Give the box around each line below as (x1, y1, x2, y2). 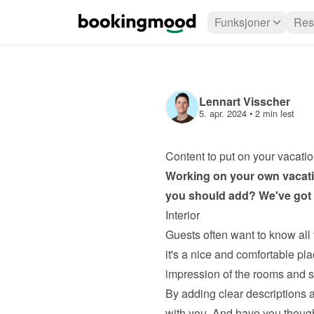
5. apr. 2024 (198, 107, 247, 120)
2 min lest (254, 107, 294, 120)
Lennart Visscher (198, 93, 290, 109)
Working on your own (165, 168, 282, 184)
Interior (165, 207, 200, 223)
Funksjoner (214, 14, 270, 30)
